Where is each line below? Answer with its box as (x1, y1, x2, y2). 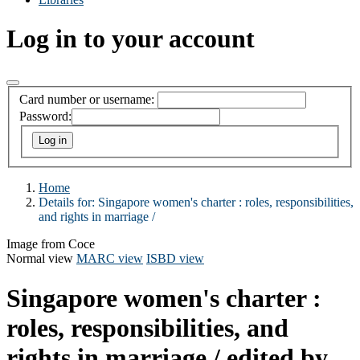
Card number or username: (19, 92, 154, 107)
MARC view (76, 252, 143, 266)
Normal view (6, 252, 73, 266)
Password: (19, 109, 72, 124)
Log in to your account (6, 24, 255, 54)
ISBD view (146, 252, 204, 266)
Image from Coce (6, 237, 95, 252)
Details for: (39, 195, 98, 210)
